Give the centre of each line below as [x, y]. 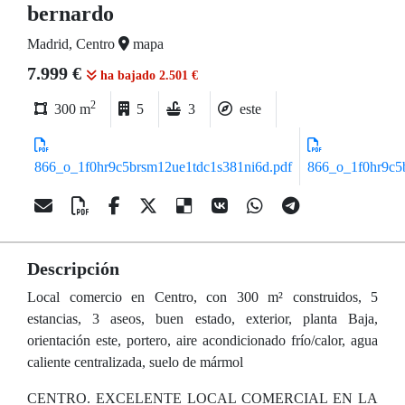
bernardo [71, 14]
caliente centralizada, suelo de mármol [135, 362]
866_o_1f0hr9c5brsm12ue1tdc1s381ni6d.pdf [163, 167]
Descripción [73, 268]
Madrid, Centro [73, 44]
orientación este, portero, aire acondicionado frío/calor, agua [202, 340]
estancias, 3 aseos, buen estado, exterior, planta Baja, [202, 319]
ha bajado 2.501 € [147, 75]
